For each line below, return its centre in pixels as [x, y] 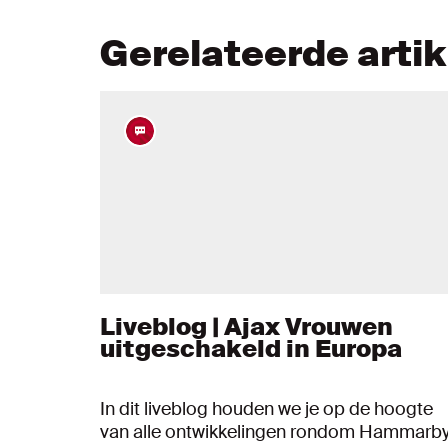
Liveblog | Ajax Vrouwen [246, 326]
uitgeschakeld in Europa [251, 348]
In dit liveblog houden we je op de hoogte [266, 408]
